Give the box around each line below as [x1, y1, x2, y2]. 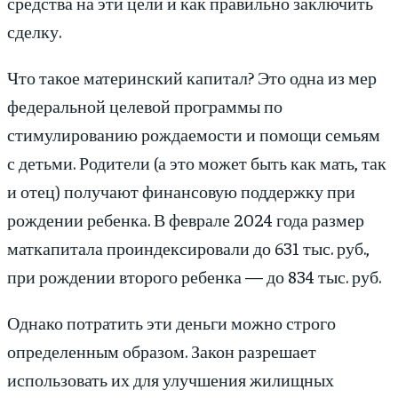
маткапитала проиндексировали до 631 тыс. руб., [7, 236, 370, 259]
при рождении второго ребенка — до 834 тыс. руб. [7, 265, 381, 288]
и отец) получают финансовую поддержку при [7, 179, 355, 203]
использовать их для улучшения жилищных [7, 368, 334, 391]
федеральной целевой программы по [7, 94, 283, 117]
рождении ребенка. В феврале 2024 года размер [7, 208, 364, 231]
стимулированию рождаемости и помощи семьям [7, 123, 380, 146]
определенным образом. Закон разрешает [7, 339, 316, 362]
